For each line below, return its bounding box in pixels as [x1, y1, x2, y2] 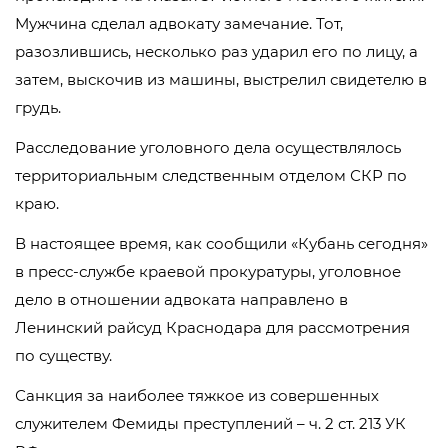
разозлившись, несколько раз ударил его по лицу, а [15, 42, 418, 61]
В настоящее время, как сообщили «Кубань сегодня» [15, 234, 428, 253]
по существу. [15, 346, 112, 365]
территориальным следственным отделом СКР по [15, 166, 407, 185]
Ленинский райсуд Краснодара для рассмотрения [15, 318, 410, 337]
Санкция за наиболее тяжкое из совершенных [15, 386, 379, 405]
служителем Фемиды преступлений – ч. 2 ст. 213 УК [15, 414, 406, 433]
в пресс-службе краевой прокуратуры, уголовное [15, 262, 401, 281]
